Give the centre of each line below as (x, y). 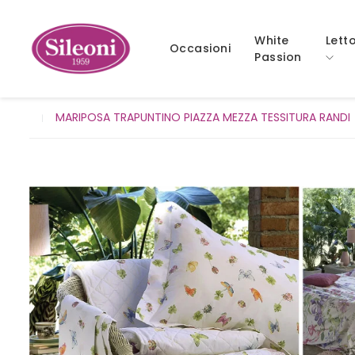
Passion (278, 57)
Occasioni (200, 48)
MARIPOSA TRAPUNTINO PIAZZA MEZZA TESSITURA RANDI (202, 117)
